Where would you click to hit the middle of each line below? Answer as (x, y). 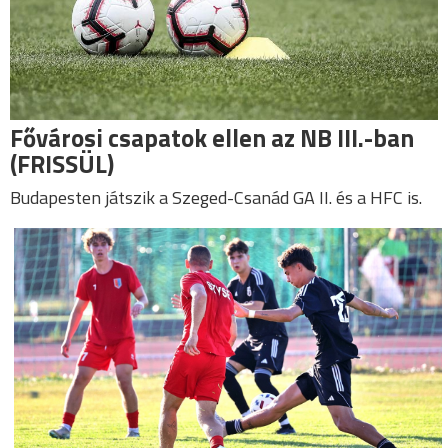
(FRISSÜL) (62, 164)
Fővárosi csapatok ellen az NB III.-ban (212, 138)
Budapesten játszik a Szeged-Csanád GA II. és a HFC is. (216, 198)
